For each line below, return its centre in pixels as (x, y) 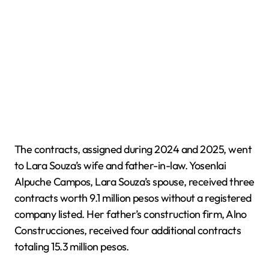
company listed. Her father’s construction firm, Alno (131, 214)
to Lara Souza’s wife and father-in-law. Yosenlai (120, 165)
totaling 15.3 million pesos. (72, 246)
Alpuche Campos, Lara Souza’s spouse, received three (134, 181)
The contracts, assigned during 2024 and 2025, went (133, 149)
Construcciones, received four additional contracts (128, 230)
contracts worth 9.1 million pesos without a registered (133, 198)
